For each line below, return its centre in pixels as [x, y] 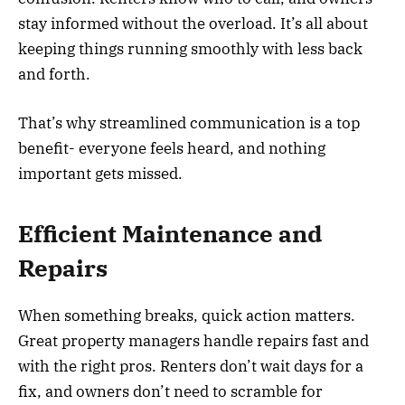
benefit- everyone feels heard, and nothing [172, 148]
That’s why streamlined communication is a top [189, 122]
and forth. [54, 74]
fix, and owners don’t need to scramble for [170, 392]
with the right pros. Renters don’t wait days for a [191, 367]
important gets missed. [102, 173]
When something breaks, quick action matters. [187, 316]
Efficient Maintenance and [170, 234]
